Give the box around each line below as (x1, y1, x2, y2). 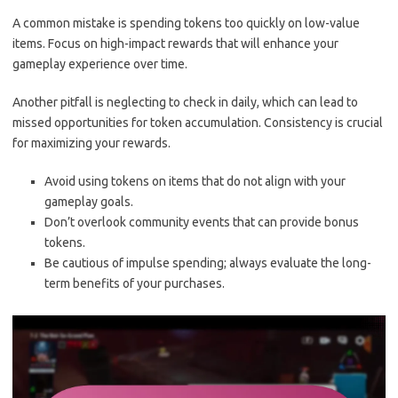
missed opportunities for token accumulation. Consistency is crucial (12, 115, 383, 130)
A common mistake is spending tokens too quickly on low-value (12, 15, 360, 30)
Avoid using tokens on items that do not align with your (44, 173, 346, 188)
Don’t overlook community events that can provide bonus (44, 214, 359, 229)
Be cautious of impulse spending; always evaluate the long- (44, 255, 371, 270)
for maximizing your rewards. (12, 135, 171, 150)
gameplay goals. (44, 194, 133, 209)
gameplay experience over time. (12, 56, 187, 71)
